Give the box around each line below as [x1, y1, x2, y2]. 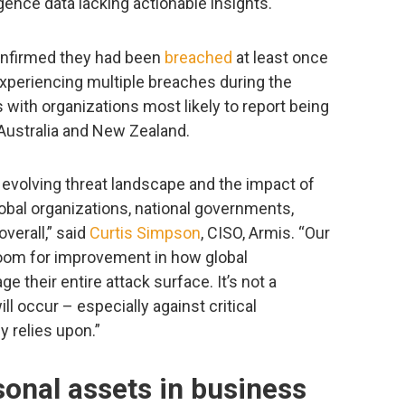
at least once [232, 47, 328, 67]
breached [165, 47, 232, 67]
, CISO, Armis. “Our [201, 223, 330, 243]
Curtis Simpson [89, 223, 201, 243]
